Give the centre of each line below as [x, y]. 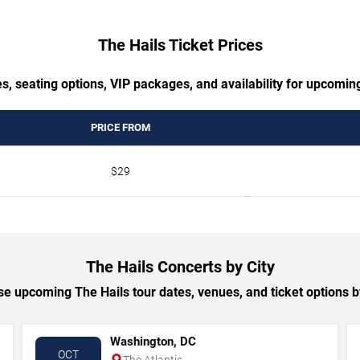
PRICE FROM [120, 127]
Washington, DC [153, 341]
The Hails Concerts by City [180, 266]
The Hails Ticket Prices [180, 45]
